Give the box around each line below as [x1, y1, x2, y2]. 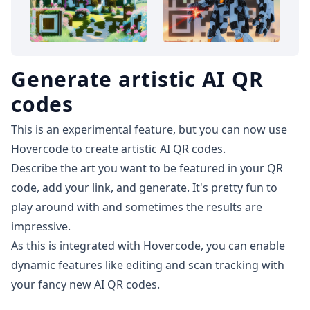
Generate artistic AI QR [11, 64, 264, 93]
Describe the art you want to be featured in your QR [11, 160, 283, 176]
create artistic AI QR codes [85, 140, 223, 156]
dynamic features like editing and [11, 257, 188, 273]
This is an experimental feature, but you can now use [11, 121, 287, 137]
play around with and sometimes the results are [11, 199, 262, 215]
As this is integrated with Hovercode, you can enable [11, 237, 285, 253]
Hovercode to [11, 140, 85, 156]
